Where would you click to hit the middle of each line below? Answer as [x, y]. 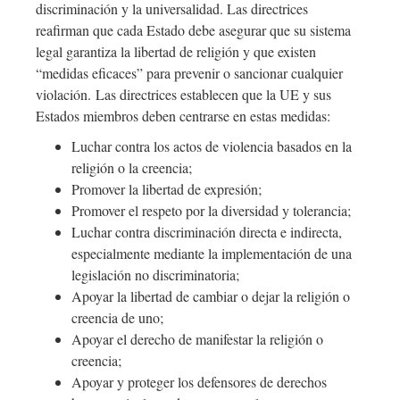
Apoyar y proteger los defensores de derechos [199, 382]
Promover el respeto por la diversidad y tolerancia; [211, 211]
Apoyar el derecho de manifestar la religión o [197, 339]
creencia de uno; [117, 318]
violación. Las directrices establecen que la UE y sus [183, 95]
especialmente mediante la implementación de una [212, 254]
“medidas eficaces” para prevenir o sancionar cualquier [189, 73]
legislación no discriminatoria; [155, 275]
